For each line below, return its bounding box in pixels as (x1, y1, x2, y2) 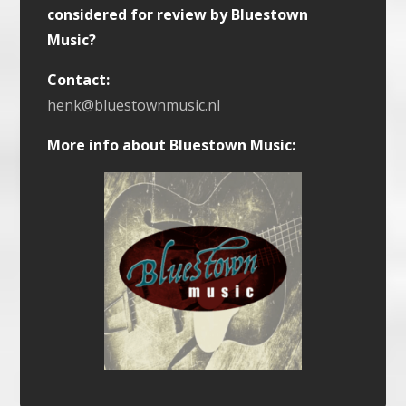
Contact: (47, 69, 111, 90)
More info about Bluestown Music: (47, 134, 296, 155)
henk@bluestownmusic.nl (47, 94, 221, 115)
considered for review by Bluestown (47, 4, 309, 24)
